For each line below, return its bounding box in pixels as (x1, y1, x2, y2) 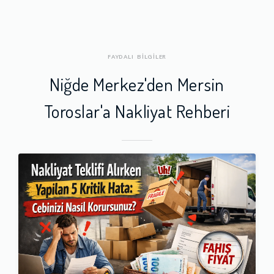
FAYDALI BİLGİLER (108, 52, 166, 61)
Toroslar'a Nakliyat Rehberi (43, 98, 231, 122)
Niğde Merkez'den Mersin (50, 72, 224, 95)
